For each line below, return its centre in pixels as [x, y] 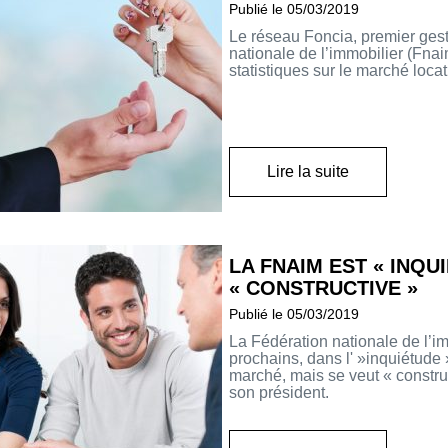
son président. [279, 393]
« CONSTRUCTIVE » [323, 288]
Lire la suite [307, 172]
